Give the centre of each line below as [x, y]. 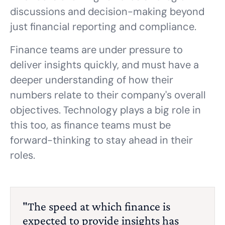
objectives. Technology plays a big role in [105, 110]
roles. [23, 155]
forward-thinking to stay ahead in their [101, 140]
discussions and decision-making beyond [107, 12]
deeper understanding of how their [92, 80]
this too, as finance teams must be [90, 125]
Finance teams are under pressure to [96, 50]
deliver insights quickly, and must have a [104, 65]
